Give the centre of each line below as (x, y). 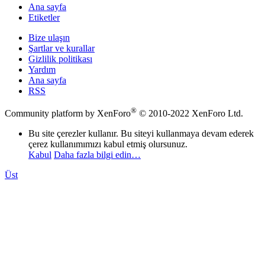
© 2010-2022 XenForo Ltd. (191, 114)
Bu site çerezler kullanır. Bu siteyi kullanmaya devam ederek (141, 134)
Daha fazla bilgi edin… (97, 155)
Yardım (42, 69)
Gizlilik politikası (60, 59)
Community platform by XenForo (68, 114)
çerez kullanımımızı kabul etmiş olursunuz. (108, 144)
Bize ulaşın (49, 37)
